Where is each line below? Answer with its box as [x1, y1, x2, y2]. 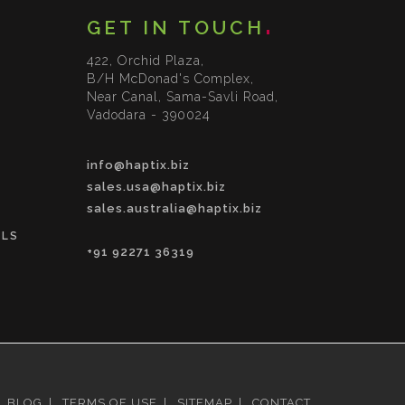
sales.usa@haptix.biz [87, 180, 226, 193]
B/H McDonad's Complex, [87, 71, 254, 86]
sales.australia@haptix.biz [87, 202, 262, 215]
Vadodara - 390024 [87, 108, 211, 122]
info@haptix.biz [87, 158, 190, 172]
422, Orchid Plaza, [87, 53, 204, 68]
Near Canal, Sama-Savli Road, [87, 89, 278, 104]
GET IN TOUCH [87, 16, 265, 39]
